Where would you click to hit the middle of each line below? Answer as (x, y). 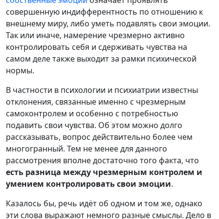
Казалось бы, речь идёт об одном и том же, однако (104, 203)
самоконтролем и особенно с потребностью (92, 113)
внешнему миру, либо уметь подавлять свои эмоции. (108, 23)
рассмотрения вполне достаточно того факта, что (102, 160)
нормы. (20, 70)
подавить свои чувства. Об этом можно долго (94, 125)
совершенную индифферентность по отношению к (104, 11)
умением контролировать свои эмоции (88, 184)
